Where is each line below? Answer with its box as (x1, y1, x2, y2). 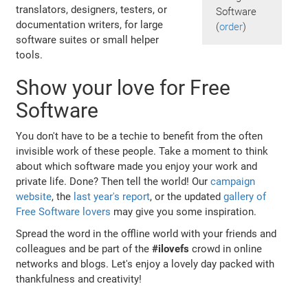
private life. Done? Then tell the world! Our (16, 175, 211, 188)
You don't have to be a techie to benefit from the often (16, 129, 263, 142)
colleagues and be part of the (16, 242, 153, 255)
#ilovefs (152, 242, 190, 255)
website (16, 190, 52, 203)
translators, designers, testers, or (16, 3, 168, 16)
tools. (16, 48, 43, 61)
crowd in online (189, 242, 263, 255)
